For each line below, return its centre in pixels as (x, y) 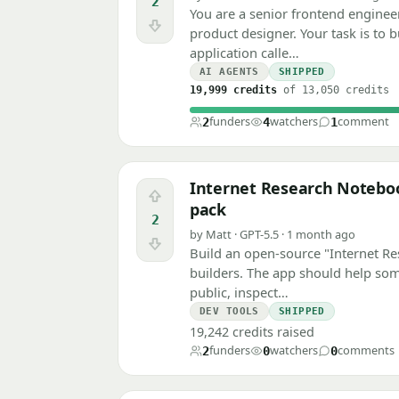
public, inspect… (239, 293)
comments (366, 350)
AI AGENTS (229, 72)
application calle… (244, 53)
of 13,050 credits (333, 90)
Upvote (175, 200)
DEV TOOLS (229, 312)
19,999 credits (233, 90)
